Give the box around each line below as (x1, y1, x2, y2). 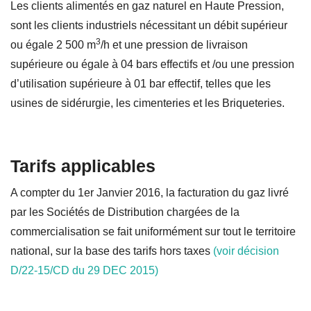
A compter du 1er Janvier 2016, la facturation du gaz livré (10, 186, 289, 199)
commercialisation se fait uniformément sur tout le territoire (10, 225, 296, 237)
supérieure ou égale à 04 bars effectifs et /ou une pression (10, 58, 294, 70)
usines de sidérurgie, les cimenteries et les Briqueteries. (10, 96, 285, 109)
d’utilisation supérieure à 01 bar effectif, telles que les (10, 77, 271, 90)
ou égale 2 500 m (10, 38, 96, 51)
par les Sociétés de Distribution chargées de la (10, 205, 239, 218)
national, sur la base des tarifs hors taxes (10, 244, 213, 257)
